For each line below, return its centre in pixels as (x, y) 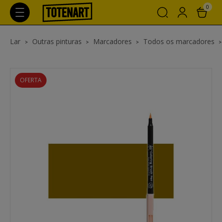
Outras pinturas (57, 41)
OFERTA (31, 80)
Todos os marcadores (179, 41)
